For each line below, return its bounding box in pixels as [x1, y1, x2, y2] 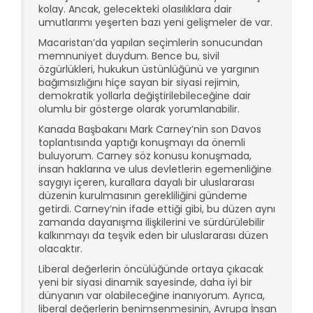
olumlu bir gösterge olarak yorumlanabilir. [38, 102, 240, 117]
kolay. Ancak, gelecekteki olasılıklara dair [38, 2, 232, 17]
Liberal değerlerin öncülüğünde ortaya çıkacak [38, 262, 263, 277]
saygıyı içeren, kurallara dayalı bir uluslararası [38, 175, 254, 190]
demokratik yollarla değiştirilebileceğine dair [38, 89, 251, 103]
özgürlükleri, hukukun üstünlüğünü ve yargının [38, 62, 259, 77]
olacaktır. [38, 242, 82, 256]
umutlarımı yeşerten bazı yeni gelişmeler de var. [38, 15, 272, 30]
